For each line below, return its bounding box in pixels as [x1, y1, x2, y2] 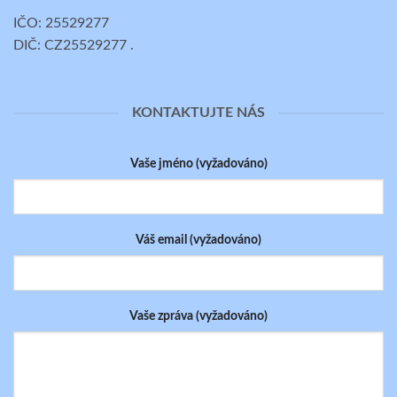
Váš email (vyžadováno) [136, 233, 261, 247]
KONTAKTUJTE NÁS [132, 105, 265, 121]
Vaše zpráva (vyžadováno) [129, 308, 268, 323]
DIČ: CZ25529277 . [13, 38, 134, 53]
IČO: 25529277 [13, 16, 109, 31]
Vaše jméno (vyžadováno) [129, 157, 268, 171]
